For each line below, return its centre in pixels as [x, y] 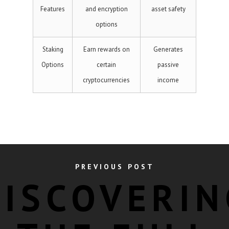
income [168, 80]
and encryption [106, 9]
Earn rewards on [106, 49]
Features [53, 9]
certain [106, 65]
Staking [53, 49]
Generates [168, 49]
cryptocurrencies [106, 80]
